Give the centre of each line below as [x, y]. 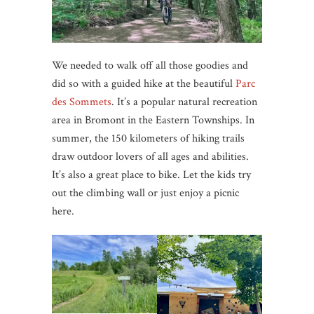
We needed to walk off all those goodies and [150, 65]
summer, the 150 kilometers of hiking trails [148, 138]
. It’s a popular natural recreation [184, 102]
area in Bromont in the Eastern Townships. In [153, 120]
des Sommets [82, 102]
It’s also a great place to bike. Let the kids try [151, 175]
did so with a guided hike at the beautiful [144, 83]
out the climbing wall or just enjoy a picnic [145, 193]
